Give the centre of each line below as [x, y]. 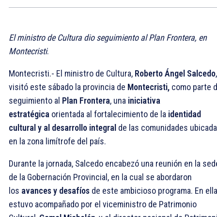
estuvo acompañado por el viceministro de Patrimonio [103, 204]
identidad [185, 114]
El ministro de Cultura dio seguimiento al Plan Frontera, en [108, 37]
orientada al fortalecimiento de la [109, 114]
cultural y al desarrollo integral [63, 127]
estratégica [29, 114]
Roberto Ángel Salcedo [175, 73]
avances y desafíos [55, 190]
